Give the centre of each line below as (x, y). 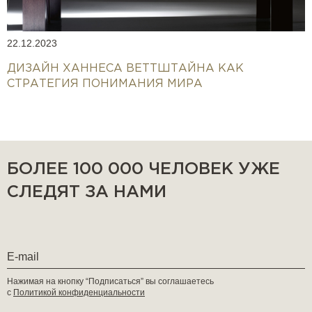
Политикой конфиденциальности (79, 292)
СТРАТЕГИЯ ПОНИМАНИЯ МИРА (105, 84)
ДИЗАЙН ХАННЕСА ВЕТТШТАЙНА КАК (125, 68)
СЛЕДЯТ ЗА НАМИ (87, 192)
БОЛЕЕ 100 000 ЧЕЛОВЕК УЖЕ (143, 169)
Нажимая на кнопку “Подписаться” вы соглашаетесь (110, 281)
